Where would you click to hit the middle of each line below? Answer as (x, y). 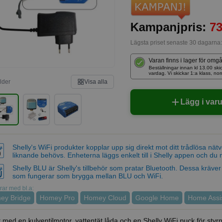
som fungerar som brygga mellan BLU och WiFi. (88, 176)
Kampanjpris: (170, 27)
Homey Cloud (105, 197)
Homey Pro (57, 197)
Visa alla (96, 82)
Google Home (157, 197)
